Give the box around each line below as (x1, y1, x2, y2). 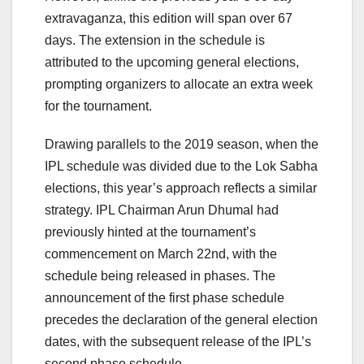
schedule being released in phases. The (45, 268, 275, 283)
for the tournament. (45, 98, 152, 113)
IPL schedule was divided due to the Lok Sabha (45, 158, 318, 173)
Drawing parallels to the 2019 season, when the (45, 136, 318, 151)
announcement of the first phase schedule (45, 290, 284, 305)
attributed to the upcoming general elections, (45, 54, 299, 69)
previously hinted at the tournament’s (45, 224, 256, 239)
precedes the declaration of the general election (45, 312, 318, 327)
